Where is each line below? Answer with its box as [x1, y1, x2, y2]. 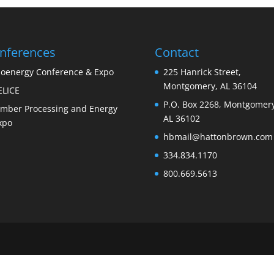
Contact [155, 43, 199, 61]
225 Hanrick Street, [163, 65, 242, 78]
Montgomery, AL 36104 [163, 80, 257, 92]
